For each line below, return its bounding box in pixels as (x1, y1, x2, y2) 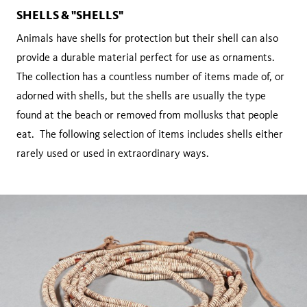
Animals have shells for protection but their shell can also (16, 31, 278, 45)
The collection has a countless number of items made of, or (16, 69, 284, 83)
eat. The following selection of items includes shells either (16, 127, 283, 140)
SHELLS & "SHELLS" (16, 7, 123, 23)
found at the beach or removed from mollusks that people (16, 108, 278, 121)
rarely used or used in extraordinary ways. (16, 146, 209, 160)
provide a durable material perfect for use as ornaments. (16, 50, 278, 64)
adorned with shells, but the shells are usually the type (16, 88, 266, 102)
